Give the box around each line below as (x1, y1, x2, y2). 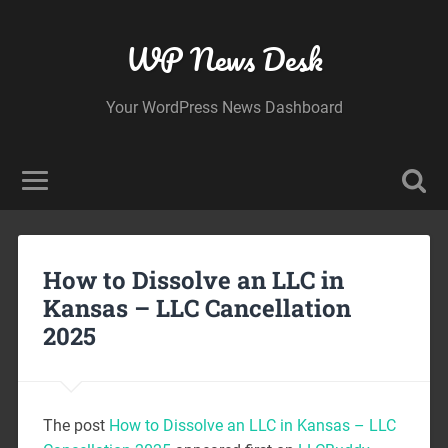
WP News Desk (125, 35, 323, 84)
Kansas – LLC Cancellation (42, 291, 351, 324)
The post (42, 415, 109, 435)
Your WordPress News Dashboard (105, 98, 343, 117)
